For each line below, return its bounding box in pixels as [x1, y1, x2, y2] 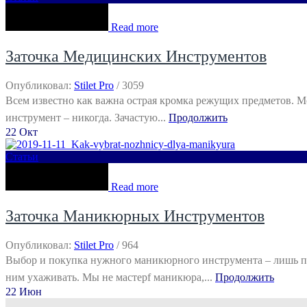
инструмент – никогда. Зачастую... [5, 112, 169, 124]
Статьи [5, 151, 38, 163]
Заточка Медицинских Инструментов [5, 47, 267, 66]
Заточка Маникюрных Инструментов [5, 206, 265, 225]
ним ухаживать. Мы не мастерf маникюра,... [5, 271, 215, 283]
